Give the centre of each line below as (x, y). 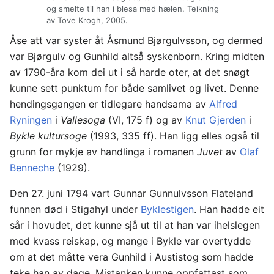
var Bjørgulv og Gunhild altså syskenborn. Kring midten (137, 56)
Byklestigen (167, 209)
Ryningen (31, 120)
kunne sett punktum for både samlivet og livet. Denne (134, 88)
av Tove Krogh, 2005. (87, 20)
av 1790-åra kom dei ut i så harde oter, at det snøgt (130, 72)
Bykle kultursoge (48, 135)
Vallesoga (83, 120)
